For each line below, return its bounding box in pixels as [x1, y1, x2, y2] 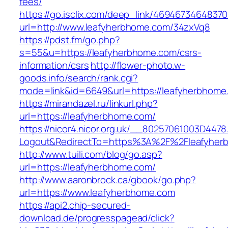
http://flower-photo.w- [91, 59, 186, 72]
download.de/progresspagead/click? [19, 211, 175, 225]
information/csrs [19, 59, 89, 72]
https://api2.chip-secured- [19, 198, 131, 212]
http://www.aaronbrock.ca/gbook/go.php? [19, 173, 196, 187]
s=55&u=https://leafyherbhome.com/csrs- [19, 46, 202, 60]
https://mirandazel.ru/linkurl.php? [19, 97, 158, 110]
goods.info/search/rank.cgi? [19, 71, 138, 85]
